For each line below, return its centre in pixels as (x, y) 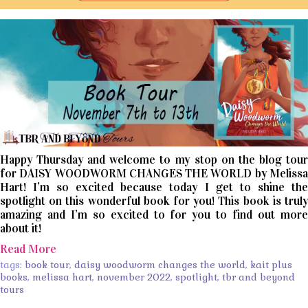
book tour (47, 264)
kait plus (271, 264)
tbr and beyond (258, 277)
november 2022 (134, 277)
